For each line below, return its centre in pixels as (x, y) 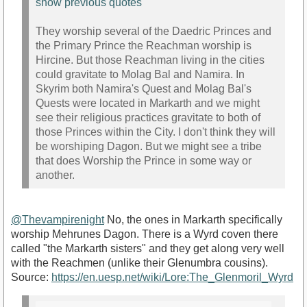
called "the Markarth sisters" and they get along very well (148, 248)
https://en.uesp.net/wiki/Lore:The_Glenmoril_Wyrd (172, 277)
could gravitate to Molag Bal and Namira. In (140, 75)
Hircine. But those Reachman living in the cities (150, 60)
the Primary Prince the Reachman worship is (144, 46)
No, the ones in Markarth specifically (193, 219)
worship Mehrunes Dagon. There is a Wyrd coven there (145, 234)
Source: (31, 277)
